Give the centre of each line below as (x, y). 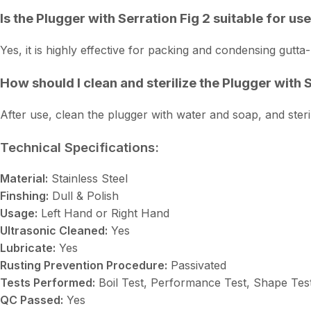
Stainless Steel (88, 179)
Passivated (197, 266)
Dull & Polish (84, 196)
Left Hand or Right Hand (103, 213)
